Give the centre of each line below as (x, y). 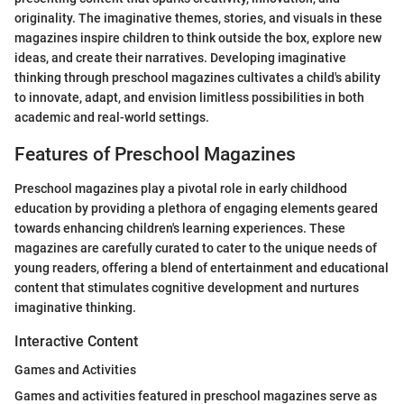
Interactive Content (76, 342)
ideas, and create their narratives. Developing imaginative (180, 57)
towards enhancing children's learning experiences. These (180, 229)
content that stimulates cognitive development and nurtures (187, 288)
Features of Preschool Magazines (155, 154)
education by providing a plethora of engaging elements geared (196, 209)
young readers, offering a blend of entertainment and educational (202, 268)
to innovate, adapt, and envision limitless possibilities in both (189, 97)
